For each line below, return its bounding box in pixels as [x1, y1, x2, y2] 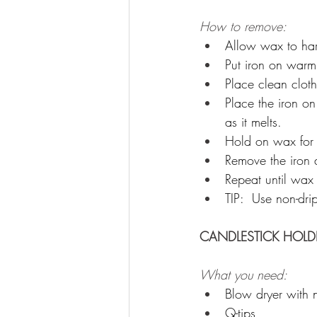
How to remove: [200, 18, 290, 35]
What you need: [200, 266, 287, 283]
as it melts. [225, 113, 286, 130]
